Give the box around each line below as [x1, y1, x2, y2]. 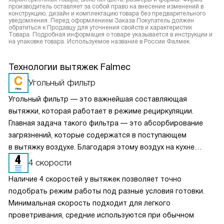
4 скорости [28, 158, 71, 168]
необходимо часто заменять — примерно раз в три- [8, 167, 192, 175]
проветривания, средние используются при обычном [8, 211, 194, 219]
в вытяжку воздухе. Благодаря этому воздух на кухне [8, 143, 194, 151]
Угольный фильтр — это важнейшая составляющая [8, 95, 187, 103]
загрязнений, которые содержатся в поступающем [8, 131, 186, 139]
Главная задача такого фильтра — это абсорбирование [8, 119, 203, 127]
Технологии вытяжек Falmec [8, 62, 130, 72]
